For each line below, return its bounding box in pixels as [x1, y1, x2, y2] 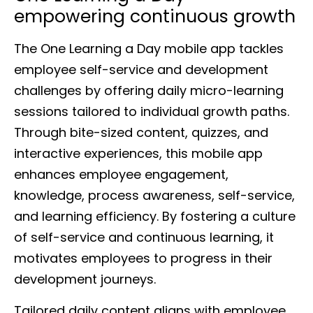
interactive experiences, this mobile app [14, 145, 263, 163]
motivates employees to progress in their [14, 249, 272, 268]
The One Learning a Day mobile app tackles [14, 40, 284, 58]
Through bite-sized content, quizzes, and [14, 124, 268, 142]
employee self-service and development [14, 61, 268, 79]
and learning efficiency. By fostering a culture [14, 208, 296, 226]
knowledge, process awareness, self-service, [14, 187, 295, 205]
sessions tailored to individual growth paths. [14, 103, 289, 121]
